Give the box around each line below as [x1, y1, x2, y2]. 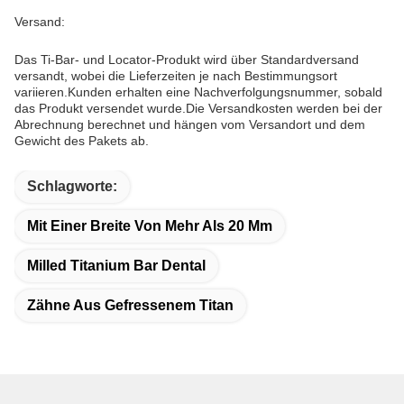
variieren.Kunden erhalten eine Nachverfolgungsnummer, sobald [14, 85, 382, 99]
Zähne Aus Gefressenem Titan [27, 298, 234, 313]
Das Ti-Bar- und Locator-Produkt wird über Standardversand [14, 52, 359, 67]
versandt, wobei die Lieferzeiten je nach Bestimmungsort [14, 69, 337, 83]
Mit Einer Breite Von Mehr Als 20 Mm [27, 218, 272, 234]
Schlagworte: [27, 179, 117, 194]
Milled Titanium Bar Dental [27, 258, 206, 273]
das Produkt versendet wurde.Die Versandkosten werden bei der [14, 101, 382, 115]
